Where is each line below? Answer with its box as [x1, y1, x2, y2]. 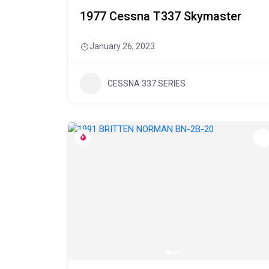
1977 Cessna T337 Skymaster [80, 9, 241, 23]
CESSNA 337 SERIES [107, 78, 186, 88]
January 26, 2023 [89, 41, 155, 51]
